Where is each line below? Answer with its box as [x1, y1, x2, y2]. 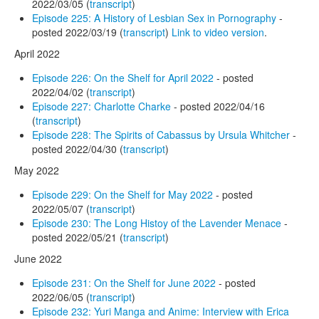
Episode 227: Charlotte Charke [32, 98, 171, 113]
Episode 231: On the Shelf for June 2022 [32, 275, 216, 290]
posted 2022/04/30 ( [32, 141, 123, 156]
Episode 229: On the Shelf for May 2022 [32, 187, 213, 202]
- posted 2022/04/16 [171, 98, 265, 113]
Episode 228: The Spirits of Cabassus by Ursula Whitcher [32, 127, 293, 142]
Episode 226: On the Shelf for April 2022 [32, 70, 214, 85]
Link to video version [172, 24, 264, 39]
